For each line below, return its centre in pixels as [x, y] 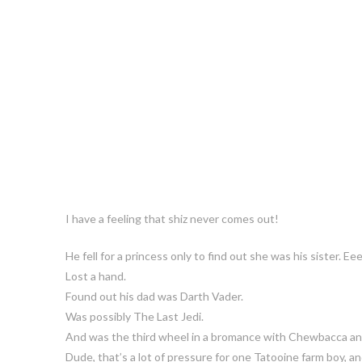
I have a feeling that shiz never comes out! [172, 218]
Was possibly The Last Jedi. [134, 316]
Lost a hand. [95, 276]
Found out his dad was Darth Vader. [154, 296]
